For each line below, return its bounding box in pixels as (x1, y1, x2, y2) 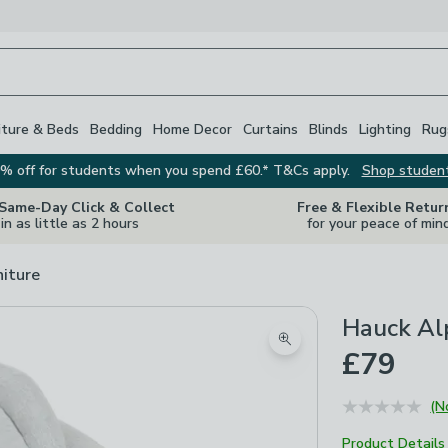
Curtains (243, 119, 298, 139)
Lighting (359, 119, 411, 139)
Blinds (309, 119, 348, 139)
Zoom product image (284, 339, 430, 362)
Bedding (90, 119, 142, 139)
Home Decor (153, 119, 232, 139)
